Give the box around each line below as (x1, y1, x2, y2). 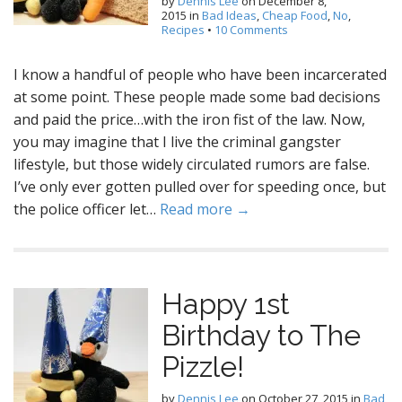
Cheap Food (262, 7, 328, 23)
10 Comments (214, 22, 288, 38)
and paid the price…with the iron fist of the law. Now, (13, 109, 365, 129)
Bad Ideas (202, 7, 257, 23)
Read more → (160, 199, 250, 219)
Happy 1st (162, 287, 290, 320)
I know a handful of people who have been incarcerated (13, 65, 387, 84)
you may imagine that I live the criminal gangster (13, 132, 341, 152)
